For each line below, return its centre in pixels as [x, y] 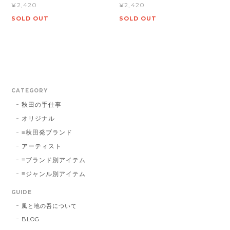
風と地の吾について [50, 206]
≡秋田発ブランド [47, 132]
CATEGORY [30, 90]
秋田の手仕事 [42, 104]
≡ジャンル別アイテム [54, 174]
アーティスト [42, 146]
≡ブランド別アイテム [54, 160]
